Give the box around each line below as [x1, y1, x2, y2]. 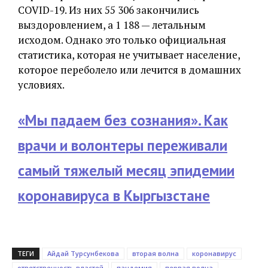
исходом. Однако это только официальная [18, 32, 226, 47]
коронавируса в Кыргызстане [18, 185, 210, 205]
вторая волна [132, 248, 179, 258]
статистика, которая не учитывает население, [18, 47, 240, 62]
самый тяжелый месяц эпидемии [18, 160, 234, 180]
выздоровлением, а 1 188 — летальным [18, 17, 206, 32]
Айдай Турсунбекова [47, 248, 119, 258]
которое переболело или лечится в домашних [18, 62, 241, 77]
